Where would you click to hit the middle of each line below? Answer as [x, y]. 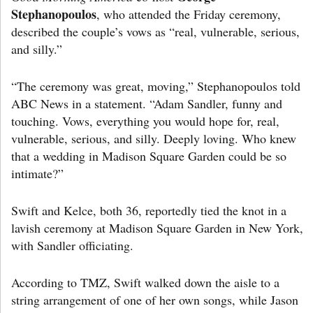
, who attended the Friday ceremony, [189, 14]
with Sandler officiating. [72, 245]
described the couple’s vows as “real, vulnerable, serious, [155, 31]
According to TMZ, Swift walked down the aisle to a [145, 282]
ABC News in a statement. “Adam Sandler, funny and [147, 103]
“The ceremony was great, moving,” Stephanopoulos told [156, 86]
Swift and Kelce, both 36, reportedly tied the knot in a [149, 210]
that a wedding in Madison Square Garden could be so [149, 155]
